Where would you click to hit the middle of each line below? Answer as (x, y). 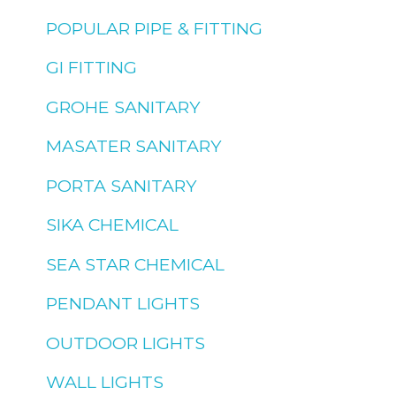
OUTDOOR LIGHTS (126, 343)
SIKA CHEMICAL (113, 225)
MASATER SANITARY (134, 146)
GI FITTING (92, 68)
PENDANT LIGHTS (123, 304)
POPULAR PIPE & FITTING (155, 28)
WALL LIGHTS (105, 382)
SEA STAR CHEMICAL (136, 264)
